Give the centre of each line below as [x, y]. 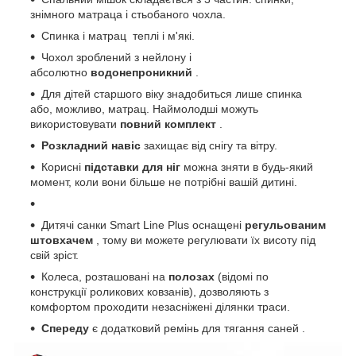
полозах [192, 277]
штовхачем [62, 240]
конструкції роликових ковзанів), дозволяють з [149, 292]
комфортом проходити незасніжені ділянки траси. [160, 307]
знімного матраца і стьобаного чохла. [128, 15]
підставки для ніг [132, 167]
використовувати [75, 124]
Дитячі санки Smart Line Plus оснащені [143, 225]
